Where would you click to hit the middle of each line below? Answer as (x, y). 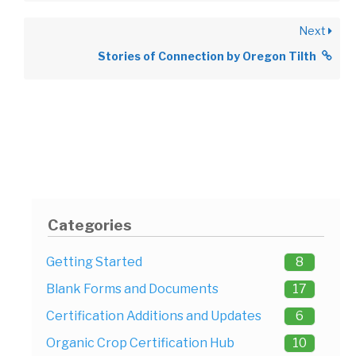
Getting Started (94, 261)
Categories (89, 225)
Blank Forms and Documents (132, 288)
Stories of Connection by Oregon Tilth (207, 56)
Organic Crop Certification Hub (140, 342)
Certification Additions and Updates (154, 315)
